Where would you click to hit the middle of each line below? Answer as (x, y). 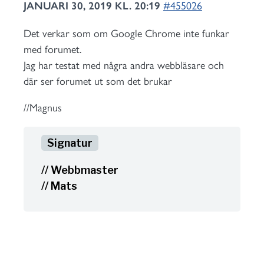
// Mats (59, 186)
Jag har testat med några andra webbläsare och (124, 65)
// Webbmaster (80, 170)
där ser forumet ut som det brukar (98, 81)
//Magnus (43, 108)
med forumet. (52, 49)
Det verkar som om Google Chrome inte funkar (126, 34)
